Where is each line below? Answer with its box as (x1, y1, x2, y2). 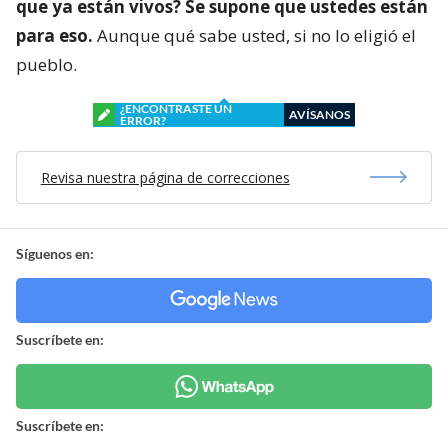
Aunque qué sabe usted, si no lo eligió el (93, 23, 416, 47)
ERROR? (120, 112, 166, 128)
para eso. (16, 23, 93, 47)
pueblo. (16, 52, 77, 76)
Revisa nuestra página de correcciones (40, 167, 290, 187)
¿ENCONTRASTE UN (120, 100, 232, 116)
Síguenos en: (16, 244, 94, 262)
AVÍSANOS (289, 106, 350, 122)
